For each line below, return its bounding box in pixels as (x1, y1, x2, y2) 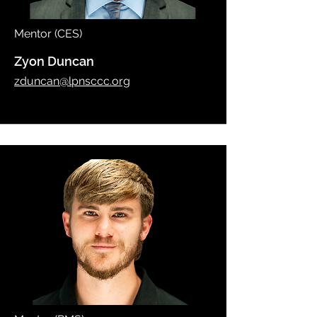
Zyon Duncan (14, 54, 94, 69)
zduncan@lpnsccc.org (14, 74, 130, 88)
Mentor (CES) (14, 27, 82, 40)
